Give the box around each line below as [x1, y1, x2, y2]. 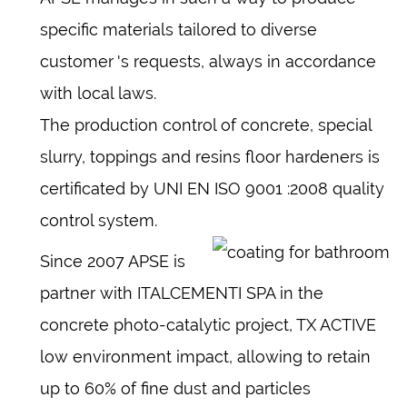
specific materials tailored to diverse [40, 19, 317, 39]
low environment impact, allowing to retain [40, 346, 371, 366]
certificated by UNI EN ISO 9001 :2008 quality [40, 178, 384, 198]
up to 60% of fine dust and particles [40, 378, 311, 398]
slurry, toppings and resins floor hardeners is [40, 146, 380, 166]
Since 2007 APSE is [40, 251, 185, 271]
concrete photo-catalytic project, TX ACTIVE [40, 314, 376, 334]
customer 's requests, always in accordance [40, 51, 376, 71]
